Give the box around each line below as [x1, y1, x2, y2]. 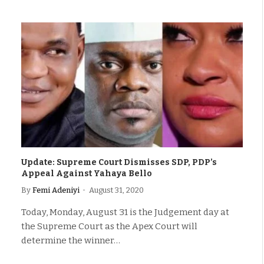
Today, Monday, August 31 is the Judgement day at [21, 206, 229, 217]
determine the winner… [21, 235, 120, 246]
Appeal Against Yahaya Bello [21, 168, 152, 179]
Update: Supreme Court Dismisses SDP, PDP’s [21, 157, 217, 167]
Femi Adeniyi [32, 185, 80, 194]
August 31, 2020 [89, 185, 144, 194]
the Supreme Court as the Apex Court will [21, 220, 197, 232]
